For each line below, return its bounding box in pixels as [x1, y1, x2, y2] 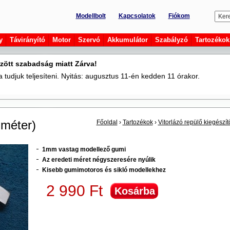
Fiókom [168, 12, 190, 20]
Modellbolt [75, 12, 106, 20]
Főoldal [96, 119, 118, 126]
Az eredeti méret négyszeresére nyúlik [42, 156, 156, 163]
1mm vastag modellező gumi [42, 146, 126, 153]
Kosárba [114, 185, 155, 197]
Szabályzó [155, 36, 188, 44]
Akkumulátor [107, 36, 148, 44]
